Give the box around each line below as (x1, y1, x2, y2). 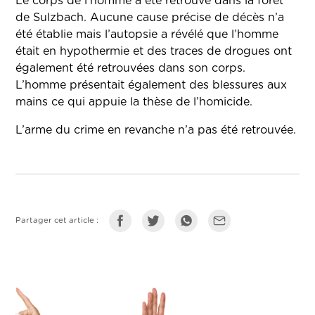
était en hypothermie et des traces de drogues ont (15, 46, 292, 58)
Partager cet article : (15, 217, 99, 225)
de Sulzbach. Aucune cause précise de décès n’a (15, 12, 285, 24)
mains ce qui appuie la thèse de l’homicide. (15, 96, 253, 108)
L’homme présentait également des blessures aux (15, 79, 288, 91)
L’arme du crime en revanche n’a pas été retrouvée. (15, 124, 297, 136)
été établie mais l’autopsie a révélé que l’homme (15, 29, 279, 41)
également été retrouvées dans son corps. (15, 63, 246, 75)
